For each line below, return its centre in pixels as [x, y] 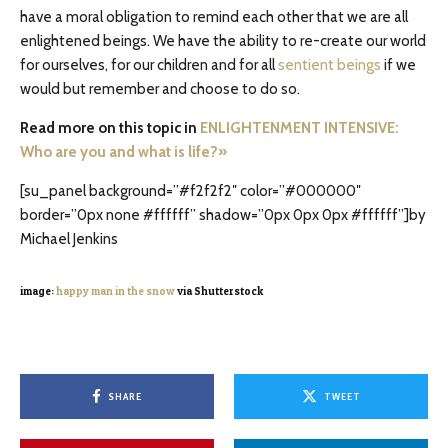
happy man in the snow [115, 291]
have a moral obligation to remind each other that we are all [214, 17]
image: [38, 291]
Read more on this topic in [110, 128]
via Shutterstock [219, 291]
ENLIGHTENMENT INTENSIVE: [299, 128]
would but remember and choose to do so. [160, 89]
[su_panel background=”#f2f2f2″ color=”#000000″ [190, 191]
